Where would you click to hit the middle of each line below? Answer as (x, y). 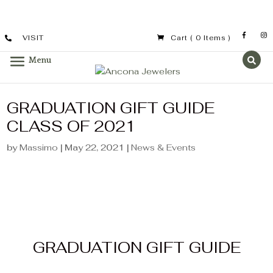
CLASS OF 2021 (72, 126)
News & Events (164, 147)
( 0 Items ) (209, 37)
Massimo (39, 147)
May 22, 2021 (95, 147)
